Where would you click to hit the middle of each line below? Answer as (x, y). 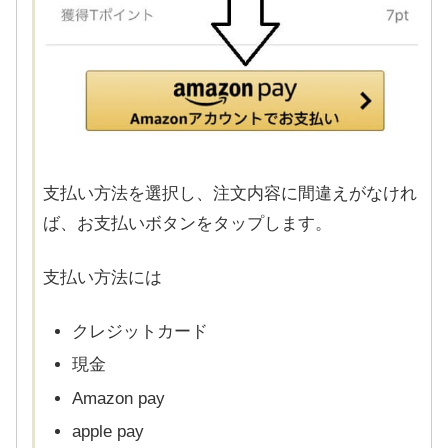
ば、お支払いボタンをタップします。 (187, 224)
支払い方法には (102, 278)
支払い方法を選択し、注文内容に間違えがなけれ (230, 194)
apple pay (108, 432)
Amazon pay (119, 398)
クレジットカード (140, 331)
